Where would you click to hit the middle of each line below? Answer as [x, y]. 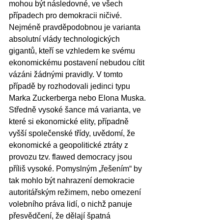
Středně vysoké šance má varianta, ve [76, 110]
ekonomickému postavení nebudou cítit [78, 62]
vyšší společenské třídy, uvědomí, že [73, 133]
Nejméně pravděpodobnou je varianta [76, 27]
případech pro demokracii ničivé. [66, 15]
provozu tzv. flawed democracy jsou [71, 157]
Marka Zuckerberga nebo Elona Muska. [78, 98]
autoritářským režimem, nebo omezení [76, 192]
